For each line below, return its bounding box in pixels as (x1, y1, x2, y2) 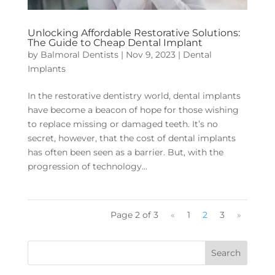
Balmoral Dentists (40, 48, 118, 60)
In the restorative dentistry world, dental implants (27, 90, 241, 101)
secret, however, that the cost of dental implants (27, 132, 236, 144)
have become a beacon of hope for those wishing (27, 104, 239, 115)
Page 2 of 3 (110, 209, 159, 220)
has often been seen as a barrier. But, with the (27, 146, 223, 158)
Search (211, 247, 241, 258)
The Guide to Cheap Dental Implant (27, 36, 203, 48)
